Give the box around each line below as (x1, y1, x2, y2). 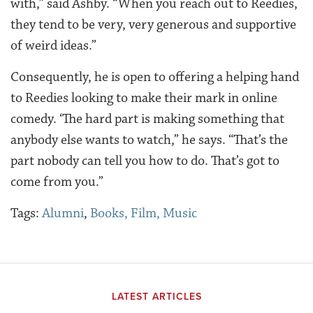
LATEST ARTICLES (111, 290, 202, 303)
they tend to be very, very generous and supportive (10, 15, 296, 33)
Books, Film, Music (90, 204, 197, 221)
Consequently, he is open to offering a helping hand (10, 68, 299, 85)
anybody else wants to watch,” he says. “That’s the (10, 131, 288, 148)
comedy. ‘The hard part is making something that (10, 110, 284, 127)
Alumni (42, 204, 84, 221)
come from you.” (10, 173, 103, 190)
